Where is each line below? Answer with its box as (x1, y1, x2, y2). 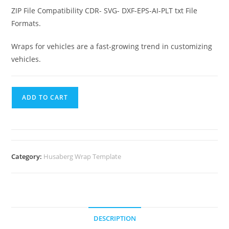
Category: (11, 151, 44, 161)
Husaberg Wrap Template (43, 151, 122, 161)
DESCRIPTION (93, 214, 136, 223)
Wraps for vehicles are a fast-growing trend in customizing (11, 41, 213, 51)
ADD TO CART (22, 93, 68, 102)
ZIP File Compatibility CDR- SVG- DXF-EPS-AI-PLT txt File (11, 5, 198, 15)
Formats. (11, 18, 41, 28)
